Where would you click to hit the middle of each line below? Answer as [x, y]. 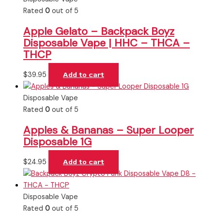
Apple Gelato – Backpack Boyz [99, 31]
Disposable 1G [57, 142]
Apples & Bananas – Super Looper [108, 130]
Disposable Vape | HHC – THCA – [107, 43]
